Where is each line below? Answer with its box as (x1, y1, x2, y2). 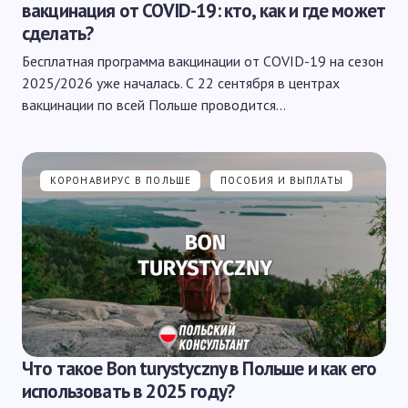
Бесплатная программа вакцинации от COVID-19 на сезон (22, 52, 383, 70)
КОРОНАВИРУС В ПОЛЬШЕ (50, 174, 191, 187)
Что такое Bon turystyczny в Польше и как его (22, 356, 377, 381)
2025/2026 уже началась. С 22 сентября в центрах (22, 74, 340, 92)
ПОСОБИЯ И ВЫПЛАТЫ (220, 174, 343, 187)
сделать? (22, 21, 94, 46)
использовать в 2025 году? (22, 379, 235, 403)
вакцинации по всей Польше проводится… (22, 96, 286, 114)
